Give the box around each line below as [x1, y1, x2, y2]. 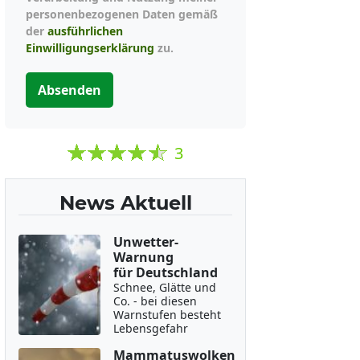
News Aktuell [59, 191, 192, 215]
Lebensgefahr [112, 321, 188, 336]
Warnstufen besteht [112, 307, 221, 322]
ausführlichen [47, 23, 123, 39]
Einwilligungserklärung [26, 40, 154, 55]
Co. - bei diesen [112, 293, 197, 309]
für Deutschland [112, 264, 218, 281]
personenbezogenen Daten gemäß [26, 6, 218, 22]
